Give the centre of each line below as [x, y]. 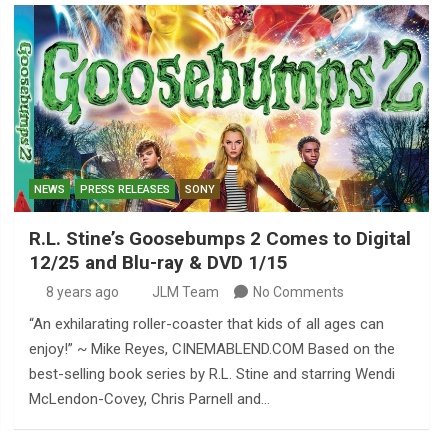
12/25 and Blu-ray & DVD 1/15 [158, 263]
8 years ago [83, 292]
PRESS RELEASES [124, 190]
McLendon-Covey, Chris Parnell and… [149, 399]
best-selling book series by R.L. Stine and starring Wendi [211, 374]
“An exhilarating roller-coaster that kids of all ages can [206, 324]
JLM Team [185, 292]
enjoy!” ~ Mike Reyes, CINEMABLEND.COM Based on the [211, 349]
